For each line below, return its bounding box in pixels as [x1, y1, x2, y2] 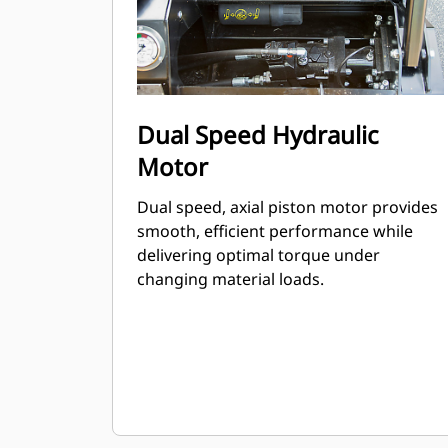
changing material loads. [137, 268, 324, 290]
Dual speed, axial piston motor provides [137, 196, 438, 218]
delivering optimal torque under [137, 244, 380, 266]
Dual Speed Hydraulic [137, 118, 379, 151]
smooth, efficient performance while [137, 220, 413, 242]
